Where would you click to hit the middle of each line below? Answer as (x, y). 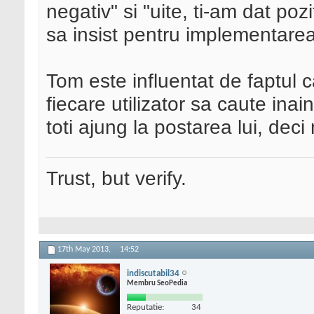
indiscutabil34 (153, 273)
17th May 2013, (85, 250)
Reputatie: (145, 307)
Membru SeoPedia (157, 283)
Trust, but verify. (116, 178)
